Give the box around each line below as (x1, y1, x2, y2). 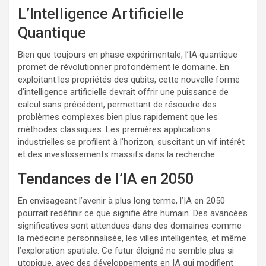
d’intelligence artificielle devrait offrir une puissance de (18, 86, 229, 97)
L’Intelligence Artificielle (18, 5, 184, 23)
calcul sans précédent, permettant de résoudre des (18, 99, 217, 110)
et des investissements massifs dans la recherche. (18, 148, 217, 160)
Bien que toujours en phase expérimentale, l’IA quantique (18, 49, 237, 60)
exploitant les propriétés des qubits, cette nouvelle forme (18, 74, 240, 85)
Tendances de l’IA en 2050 (18, 170, 194, 188)
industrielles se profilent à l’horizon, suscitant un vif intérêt (18, 136, 245, 147)
